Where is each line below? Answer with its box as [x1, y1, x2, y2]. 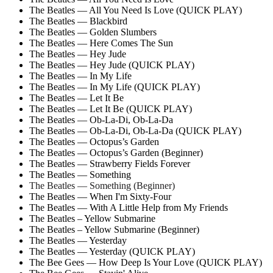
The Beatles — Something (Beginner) [29, 180, 175, 191]
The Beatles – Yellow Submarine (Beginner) [29, 224, 199, 235]
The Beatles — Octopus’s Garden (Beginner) [29, 147, 203, 158]
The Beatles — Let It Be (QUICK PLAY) [29, 103, 192, 114]
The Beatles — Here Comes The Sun [29, 37, 173, 48]
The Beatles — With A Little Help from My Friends [29, 202, 228, 213]
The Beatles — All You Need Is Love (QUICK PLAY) [29, 4, 242, 15]
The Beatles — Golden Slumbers [29, 26, 157, 37]
